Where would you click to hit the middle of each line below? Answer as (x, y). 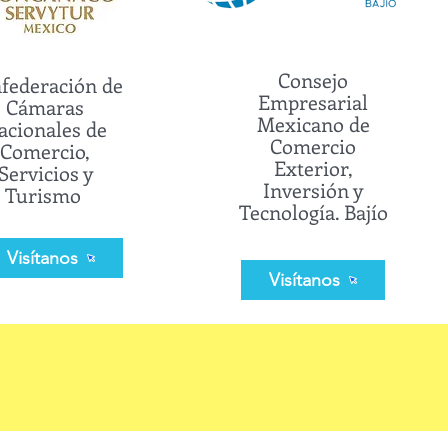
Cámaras (45, 106)
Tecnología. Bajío (313, 211)
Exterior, (313, 167)
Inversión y (313, 189)
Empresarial (313, 101)
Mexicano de (313, 123)
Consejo (313, 79)
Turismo (45, 194)
